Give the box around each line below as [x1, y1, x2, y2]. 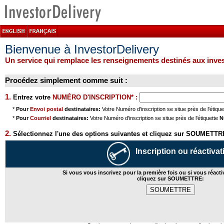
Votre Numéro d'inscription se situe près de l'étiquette [90, 115, 219, 121]
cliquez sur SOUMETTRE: [136, 175, 204, 181]
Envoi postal [30, 105, 64, 112]
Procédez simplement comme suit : [5, 76, 127, 84]
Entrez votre [11, 93, 52, 101]
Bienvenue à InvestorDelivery [5, 42, 159, 56]
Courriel [30, 115, 52, 121]
